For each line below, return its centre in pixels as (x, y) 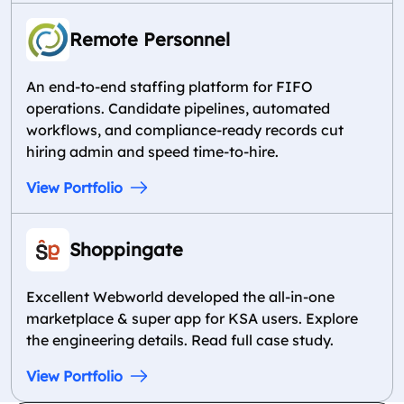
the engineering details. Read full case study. (180, 340)
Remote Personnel (150, 39)
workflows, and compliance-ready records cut (185, 130)
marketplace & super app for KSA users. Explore (192, 318)
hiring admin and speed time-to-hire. (152, 151)
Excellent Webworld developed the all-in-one (180, 297)
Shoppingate (126, 249)
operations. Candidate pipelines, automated (178, 108)
